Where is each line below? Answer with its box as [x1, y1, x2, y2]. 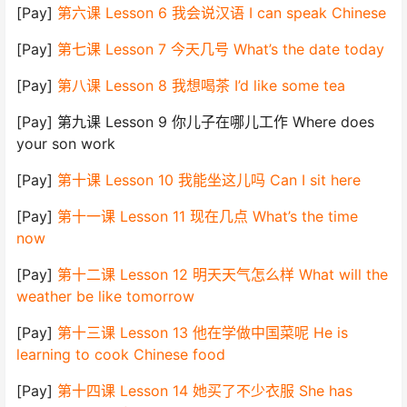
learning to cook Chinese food [16, 344, 225, 363]
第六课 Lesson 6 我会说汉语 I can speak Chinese [57, 3, 386, 22]
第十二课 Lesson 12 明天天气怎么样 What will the [57, 264, 388, 283]
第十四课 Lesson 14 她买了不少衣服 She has [57, 381, 352, 400]
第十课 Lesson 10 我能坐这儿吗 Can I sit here [57, 170, 361, 189]
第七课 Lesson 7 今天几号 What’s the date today [57, 39, 384, 58]
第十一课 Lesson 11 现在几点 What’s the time [57, 206, 358, 225]
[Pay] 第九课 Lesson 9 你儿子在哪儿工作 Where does [16, 112, 374, 131]
